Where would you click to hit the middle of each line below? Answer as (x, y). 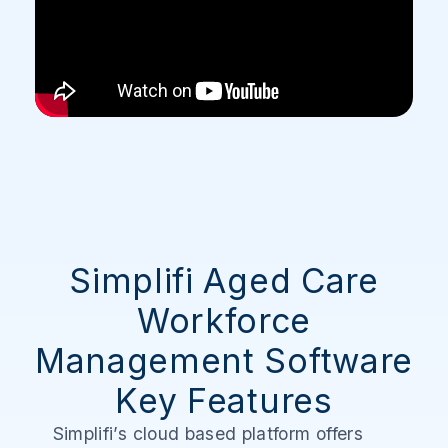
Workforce (224, 320)
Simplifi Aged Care (224, 280)
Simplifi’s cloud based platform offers (208, 433)
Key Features (224, 400)
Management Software (224, 360)
